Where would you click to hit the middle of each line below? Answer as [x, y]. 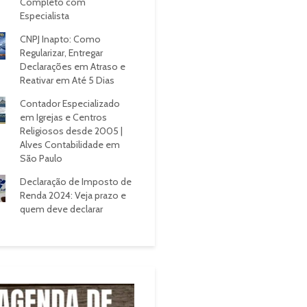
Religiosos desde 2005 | [71, 131]
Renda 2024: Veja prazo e [73, 195]
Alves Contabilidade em [70, 145]
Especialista [44, 16]
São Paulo [41, 158]
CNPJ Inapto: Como [60, 39]
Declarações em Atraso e [72, 66]
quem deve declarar [61, 209]
